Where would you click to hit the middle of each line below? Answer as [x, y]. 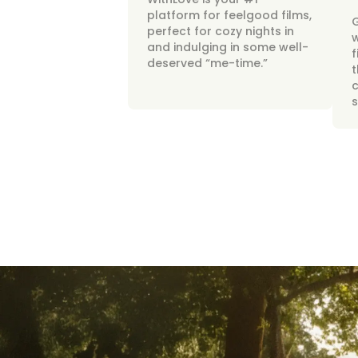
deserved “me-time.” [207, 63]
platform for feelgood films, [229, 15]
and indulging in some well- [228, 47]
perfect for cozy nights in [221, 31]
